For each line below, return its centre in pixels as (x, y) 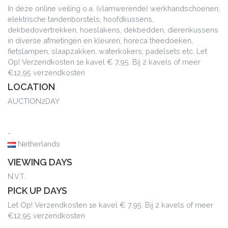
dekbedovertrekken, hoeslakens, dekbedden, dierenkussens (113, 30)
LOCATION (31, 87)
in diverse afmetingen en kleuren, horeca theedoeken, (100, 41)
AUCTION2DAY (34, 101)
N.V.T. (17, 177)
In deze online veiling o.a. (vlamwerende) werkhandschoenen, (114, 9)
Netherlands (38, 144)
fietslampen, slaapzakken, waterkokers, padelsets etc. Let (107, 51)
